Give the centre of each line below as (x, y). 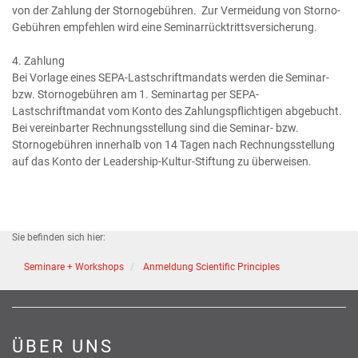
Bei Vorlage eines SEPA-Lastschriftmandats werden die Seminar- (171, 78)
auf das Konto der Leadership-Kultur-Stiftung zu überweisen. (162, 161)
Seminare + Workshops (74, 267)
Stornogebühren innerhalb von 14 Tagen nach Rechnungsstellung (173, 145)
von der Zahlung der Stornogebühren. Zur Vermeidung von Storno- (176, 10)
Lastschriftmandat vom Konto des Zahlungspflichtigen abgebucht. (177, 111)
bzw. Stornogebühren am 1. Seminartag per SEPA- (135, 94)
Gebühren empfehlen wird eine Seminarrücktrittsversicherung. (165, 27)
